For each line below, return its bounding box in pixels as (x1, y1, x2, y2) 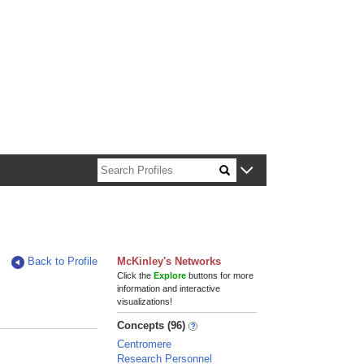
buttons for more (186, 271, 254, 280)
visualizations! (117, 297, 173, 306)
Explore (154, 271, 187, 280)
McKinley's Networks (117, 255, 222, 267)
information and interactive (117, 284, 221, 293)
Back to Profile (28, 255, 98, 267)
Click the (117, 271, 154, 280)
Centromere (117, 338, 172, 350)
